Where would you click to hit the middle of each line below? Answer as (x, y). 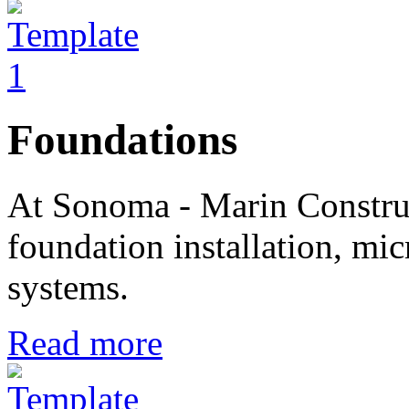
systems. (68, 287)
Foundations (122, 140)
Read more (85, 342)
